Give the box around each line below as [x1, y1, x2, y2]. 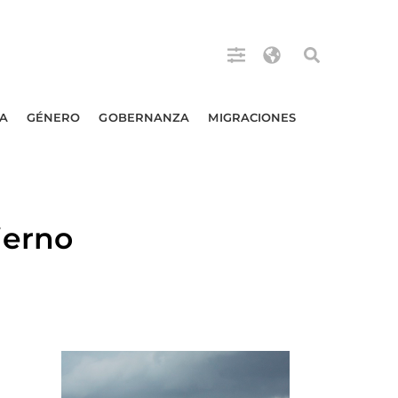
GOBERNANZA [99, 110, 190, 124]
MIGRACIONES [208, 110, 297, 124]
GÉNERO [26, 110, 81, 124]
